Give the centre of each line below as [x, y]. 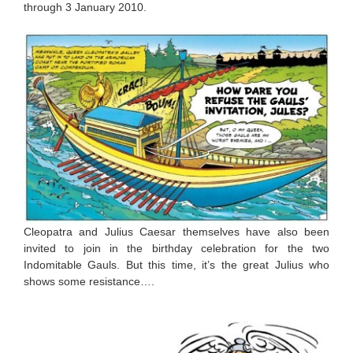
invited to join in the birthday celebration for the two [176, 249]
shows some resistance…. [89, 282]
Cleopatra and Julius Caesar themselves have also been [176, 232]
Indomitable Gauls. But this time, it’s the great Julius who [176, 265]
